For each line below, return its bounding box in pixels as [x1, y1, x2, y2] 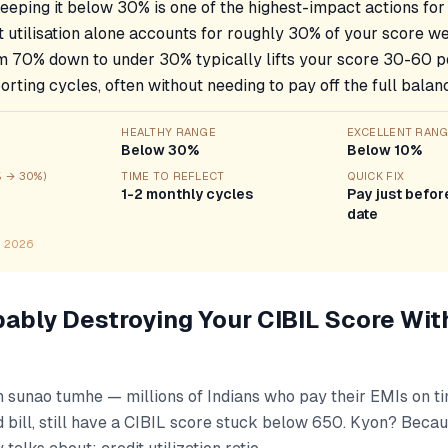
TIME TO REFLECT [121, 170, 225, 182]
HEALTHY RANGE [121, 126, 216, 138]
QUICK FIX [346, 170, 405, 182]
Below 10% [346, 142, 422, 158]
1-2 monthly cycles [121, 186, 254, 202]
